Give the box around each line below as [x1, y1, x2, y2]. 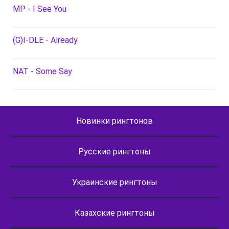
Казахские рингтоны [74, 208, 155, 218]
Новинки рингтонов [76, 116, 153, 126]
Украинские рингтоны [72, 177, 157, 187]
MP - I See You [13, 4, 66, 14]
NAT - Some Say [13, 66, 72, 76]
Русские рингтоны [78, 146, 151, 156]
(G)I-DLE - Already [13, 35, 78, 45]
